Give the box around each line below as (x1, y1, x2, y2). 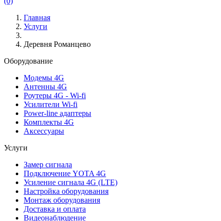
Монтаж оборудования (24, 196, 100, 204)
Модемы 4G (24, 74, 64, 82)
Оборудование (4, 57, 53, 65)
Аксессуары (24, 127, 64, 135)
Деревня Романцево (24, 40, 91, 48)
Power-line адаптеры (24, 109, 91, 117)
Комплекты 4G (24, 118, 74, 126)
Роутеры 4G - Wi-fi (24, 91, 86, 100)
